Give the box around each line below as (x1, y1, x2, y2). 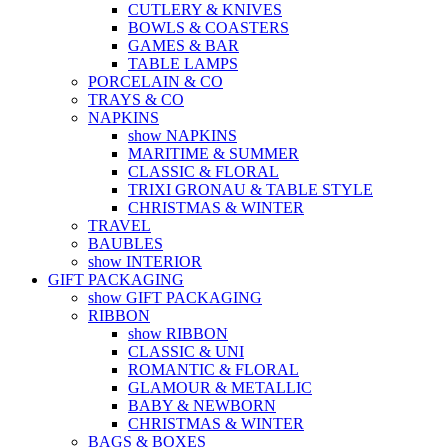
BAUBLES (88, 235, 163, 252)
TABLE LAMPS (128, 55, 238, 72)
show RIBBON (128, 325, 228, 342)
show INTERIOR (88, 253, 202, 270)
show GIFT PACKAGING (88, 289, 262, 306)
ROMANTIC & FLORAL (128, 361, 299, 378)
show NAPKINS (128, 127, 237, 144)
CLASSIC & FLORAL (128, 163, 279, 180)
